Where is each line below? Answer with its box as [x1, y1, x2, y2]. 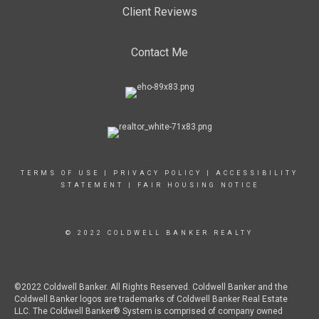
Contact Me [131, 46, 188, 59]
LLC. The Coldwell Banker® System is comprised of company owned [14, 306, 283, 316]
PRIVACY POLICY [113, 169, 202, 177]
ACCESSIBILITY [216, 169, 298, 177]
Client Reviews [122, 5, 197, 19]
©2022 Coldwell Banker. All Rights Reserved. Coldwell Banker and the [14, 282, 288, 292]
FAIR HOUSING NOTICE [137, 182, 259, 189]
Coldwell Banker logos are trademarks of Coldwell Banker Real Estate [14, 294, 288, 304]
